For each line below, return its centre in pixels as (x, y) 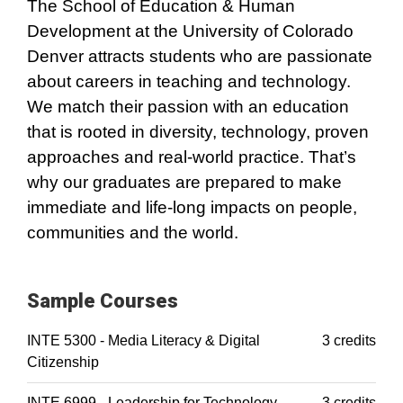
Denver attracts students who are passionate (200, 56)
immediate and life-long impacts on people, (192, 207)
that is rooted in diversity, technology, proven (198, 132)
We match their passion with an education (188, 107)
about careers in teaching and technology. (189, 81)
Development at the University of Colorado (190, 31)
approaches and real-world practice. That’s (192, 157)
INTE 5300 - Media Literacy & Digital (143, 340)
